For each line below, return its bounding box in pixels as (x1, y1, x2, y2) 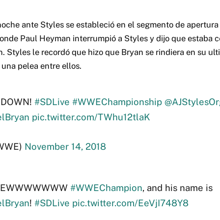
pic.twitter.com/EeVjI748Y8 (72, 197, 189, 209)
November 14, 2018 (24, 141, 106, 152)
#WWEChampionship (72, 96, 162, 108)
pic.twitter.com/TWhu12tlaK (31, 111, 150, 123)
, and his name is (142, 182, 213, 193)
